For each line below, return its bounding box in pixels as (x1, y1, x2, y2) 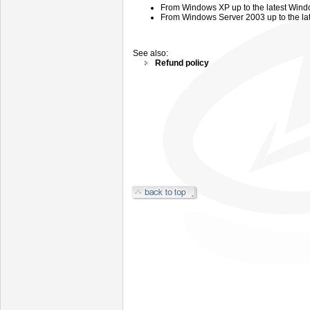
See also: (133, 48, 168, 58)
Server (219, 12, 246, 22)
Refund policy (155, 58, 209, 68)
